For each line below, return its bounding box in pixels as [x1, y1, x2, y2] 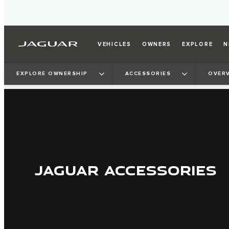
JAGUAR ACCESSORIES [35, 161, 217, 180]
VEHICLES [98, 40, 131, 48]
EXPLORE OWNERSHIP [16, 70, 88, 77]
